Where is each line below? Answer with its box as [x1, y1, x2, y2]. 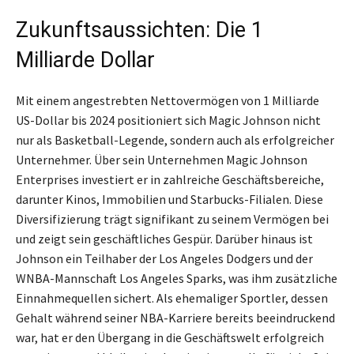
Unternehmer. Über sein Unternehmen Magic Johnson [16, 151, 307, 168]
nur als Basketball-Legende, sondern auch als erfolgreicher [16, 131, 334, 148]
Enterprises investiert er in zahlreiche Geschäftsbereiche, [16, 171, 324, 187]
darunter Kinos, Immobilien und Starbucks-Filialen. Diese [16, 190, 323, 207]
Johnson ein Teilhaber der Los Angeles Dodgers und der [16, 250, 313, 266]
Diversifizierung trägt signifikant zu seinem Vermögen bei [16, 210, 329, 227]
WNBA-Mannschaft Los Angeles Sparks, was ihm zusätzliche [16, 269, 337, 286]
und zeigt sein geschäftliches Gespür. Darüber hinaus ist [16, 230, 313, 247]
